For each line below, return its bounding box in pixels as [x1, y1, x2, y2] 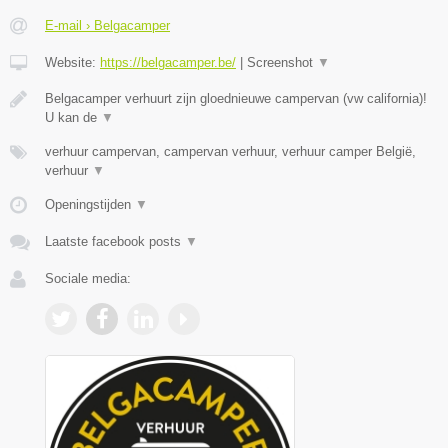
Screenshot [247, 55, 317, 70]
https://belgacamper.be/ [100, 55, 236, 70]
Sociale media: [45, 271, 131, 286]
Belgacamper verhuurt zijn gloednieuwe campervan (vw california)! [45, 91, 427, 106]
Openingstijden [45, 197, 135, 212]
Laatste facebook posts [45, 234, 185, 249]
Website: [45, 55, 100, 70]
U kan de [45, 110, 101, 125]
